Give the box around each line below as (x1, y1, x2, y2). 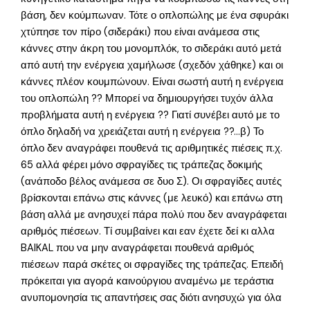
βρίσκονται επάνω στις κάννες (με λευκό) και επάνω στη (21, 191, 283, 205)
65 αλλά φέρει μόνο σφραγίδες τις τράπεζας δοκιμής (21, 158, 263, 172)
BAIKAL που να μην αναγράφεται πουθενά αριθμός (21, 241, 255, 255)
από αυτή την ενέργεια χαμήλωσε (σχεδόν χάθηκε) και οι (21, 58, 284, 72)
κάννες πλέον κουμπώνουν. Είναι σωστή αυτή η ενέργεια (21, 75, 284, 89)
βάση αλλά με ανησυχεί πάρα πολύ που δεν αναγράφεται (21, 208, 287, 221)
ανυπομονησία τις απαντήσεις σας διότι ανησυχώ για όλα (21, 291, 282, 304)
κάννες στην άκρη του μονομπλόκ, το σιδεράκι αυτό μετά (21, 42, 282, 55)
